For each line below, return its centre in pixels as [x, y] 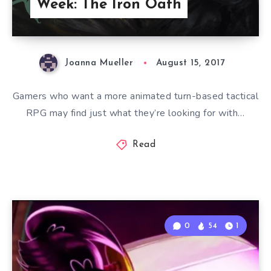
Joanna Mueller [99, 64]
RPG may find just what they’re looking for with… [135, 113]
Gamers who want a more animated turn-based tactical [135, 96]
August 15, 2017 [190, 64]
